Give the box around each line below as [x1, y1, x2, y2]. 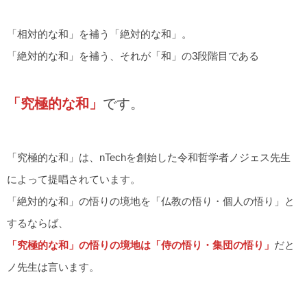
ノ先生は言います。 [7, 261, 99, 273]
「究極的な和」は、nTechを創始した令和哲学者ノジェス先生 [7, 151, 291, 164]
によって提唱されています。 [7, 173, 140, 186]
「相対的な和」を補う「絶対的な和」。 [7, 27, 192, 40]
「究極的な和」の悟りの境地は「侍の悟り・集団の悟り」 [7, 239, 274, 251]
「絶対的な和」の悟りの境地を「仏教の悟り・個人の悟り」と [7, 195, 295, 208]
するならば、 [7, 217, 69, 230]
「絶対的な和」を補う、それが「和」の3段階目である [7, 49, 259, 62]
